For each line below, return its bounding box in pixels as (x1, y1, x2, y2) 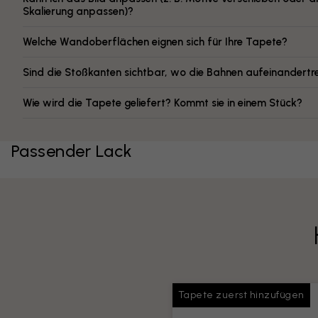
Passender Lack (11, 141, 133, 161)
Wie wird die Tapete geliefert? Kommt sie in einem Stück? (23, 97, 302, 109)
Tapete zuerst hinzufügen (177, 289, 305, 301)
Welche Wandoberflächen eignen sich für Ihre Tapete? (23, 35, 287, 48)
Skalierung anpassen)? (23, 5, 133, 18)
